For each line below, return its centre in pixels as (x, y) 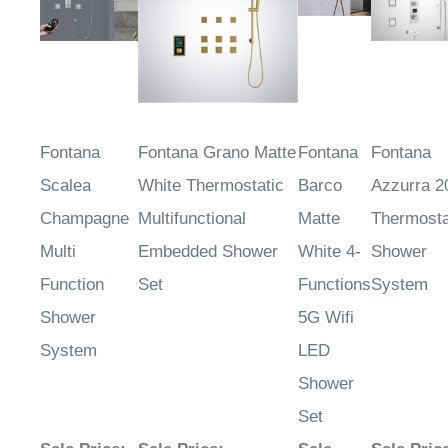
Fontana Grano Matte (217, 153)
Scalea (65, 186)
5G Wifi (326, 318)
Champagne (84, 219)
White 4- (329, 252)
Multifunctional (192, 219)
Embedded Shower (208, 252)
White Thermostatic (211, 186)
